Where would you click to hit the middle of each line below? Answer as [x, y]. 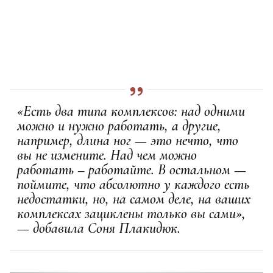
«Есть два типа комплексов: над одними [131, 111]
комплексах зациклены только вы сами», [131, 213]
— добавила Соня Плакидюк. [99, 228]
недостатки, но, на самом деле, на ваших [134, 199]
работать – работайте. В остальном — [132, 169]
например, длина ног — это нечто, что [128, 140]
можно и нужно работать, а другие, [119, 126]
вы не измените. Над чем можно [107, 155]
